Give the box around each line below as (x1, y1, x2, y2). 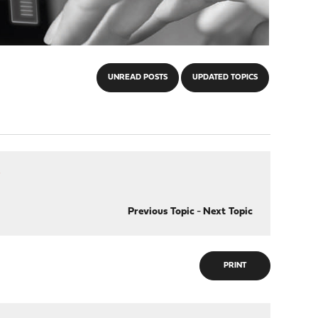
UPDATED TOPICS (192, 74, 258, 82)
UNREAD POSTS (107, 74, 168, 82)
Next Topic (202, 207, 253, 217)
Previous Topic (127, 207, 194, 217)
